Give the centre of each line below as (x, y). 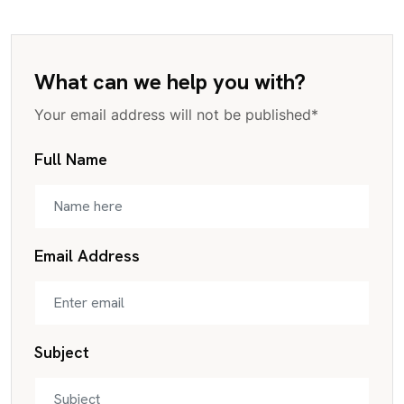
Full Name (71, 160)
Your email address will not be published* (176, 115)
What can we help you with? (170, 82)
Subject (62, 353)
